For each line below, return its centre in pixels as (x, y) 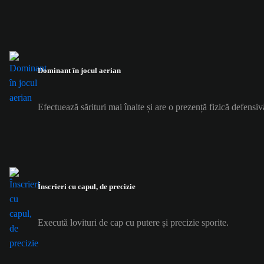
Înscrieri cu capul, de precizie (87, 186)
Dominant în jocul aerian (79, 71)
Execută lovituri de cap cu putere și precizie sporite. (133, 222)
